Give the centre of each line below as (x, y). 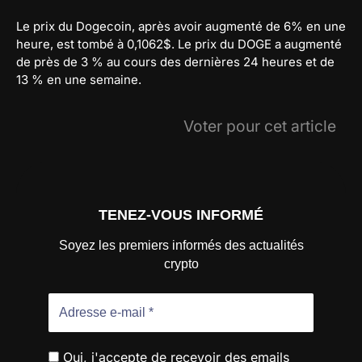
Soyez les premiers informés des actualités (181, 245)
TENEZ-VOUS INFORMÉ (181, 215)
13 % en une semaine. (79, 80)
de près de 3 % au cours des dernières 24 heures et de (175, 62)
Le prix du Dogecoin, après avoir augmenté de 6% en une (181, 27)
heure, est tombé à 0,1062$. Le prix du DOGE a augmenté (179, 44)
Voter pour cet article (260, 126)
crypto (181, 263)
